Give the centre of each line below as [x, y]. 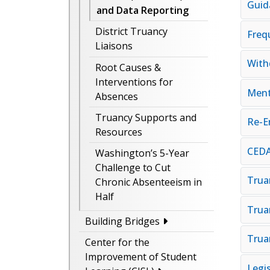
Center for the [117, 243]
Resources [119, 132]
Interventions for [134, 82]
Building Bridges [122, 221]
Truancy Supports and [146, 118]
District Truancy [131, 32]
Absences [117, 96]
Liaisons [114, 46]
